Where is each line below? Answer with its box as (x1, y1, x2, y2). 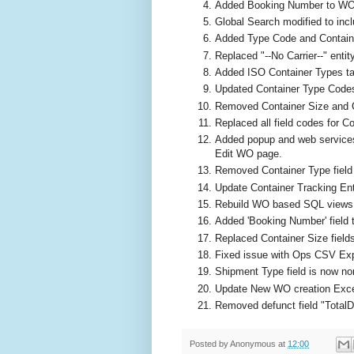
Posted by (190, 338, 230, 348)
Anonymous (230, 338, 276, 348)
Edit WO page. (215, 148, 282, 160)
